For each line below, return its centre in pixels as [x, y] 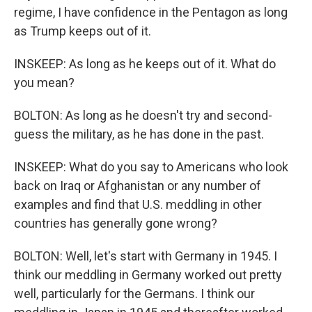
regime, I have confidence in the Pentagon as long [151, 12]
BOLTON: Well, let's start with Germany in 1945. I [146, 256]
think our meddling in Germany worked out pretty [148, 275]
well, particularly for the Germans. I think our [134, 294]
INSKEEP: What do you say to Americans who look [151, 167]
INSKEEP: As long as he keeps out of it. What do [145, 64]
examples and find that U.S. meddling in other [138, 204]
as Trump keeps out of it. [83, 31]
